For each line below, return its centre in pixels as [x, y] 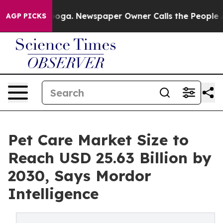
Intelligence [53, 194]
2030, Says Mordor [80, 176]
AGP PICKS [26, 16]
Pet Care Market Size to [98, 140]
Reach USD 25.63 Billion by [110, 158]
